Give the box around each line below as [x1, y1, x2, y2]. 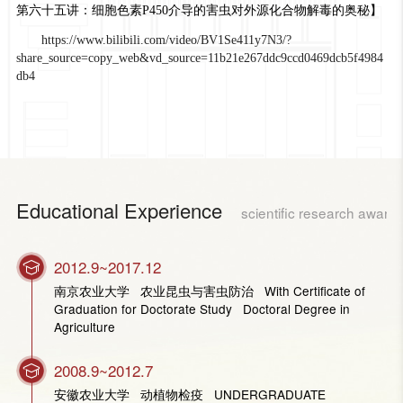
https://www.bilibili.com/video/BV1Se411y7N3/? [40, 33, 291, 48]
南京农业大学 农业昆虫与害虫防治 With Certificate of [54, 282, 366, 300]
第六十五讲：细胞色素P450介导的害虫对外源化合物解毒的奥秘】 [15, 4, 382, 18]
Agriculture [54, 318, 116, 336]
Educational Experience [15, 196, 222, 225]
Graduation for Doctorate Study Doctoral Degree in [54, 300, 351, 318]
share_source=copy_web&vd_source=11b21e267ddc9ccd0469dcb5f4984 [15, 51, 383, 66]
